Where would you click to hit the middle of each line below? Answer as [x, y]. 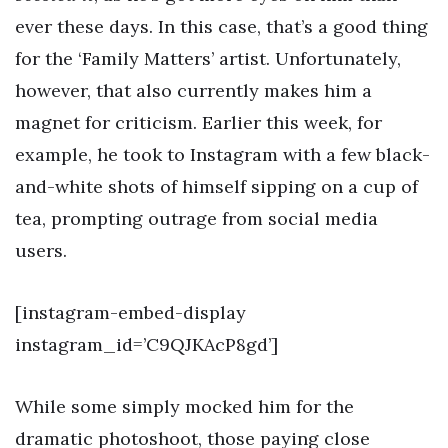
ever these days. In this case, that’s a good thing [221, 27]
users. [41, 251]
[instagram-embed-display [130, 313]
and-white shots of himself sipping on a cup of [216, 187]
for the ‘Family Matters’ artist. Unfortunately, [208, 59]
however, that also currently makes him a [193, 91]
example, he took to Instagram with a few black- [222, 155]
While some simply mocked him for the [184, 406]
